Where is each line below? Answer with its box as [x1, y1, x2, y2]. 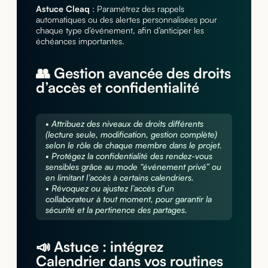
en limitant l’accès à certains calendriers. [45, 172, 194, 182]
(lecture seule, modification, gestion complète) [45, 129, 217, 139]
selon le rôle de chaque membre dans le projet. [45, 139, 222, 150]
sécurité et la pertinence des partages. [45, 204, 187, 215]
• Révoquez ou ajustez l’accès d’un [45, 182, 174, 193]
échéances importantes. [35, 35, 124, 46]
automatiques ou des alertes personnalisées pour [35, 14, 217, 25]
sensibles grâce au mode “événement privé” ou [45, 161, 221, 172]
